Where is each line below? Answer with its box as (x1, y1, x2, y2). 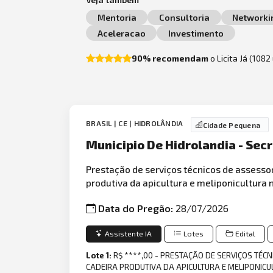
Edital (235, 229, 256, 238)
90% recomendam (132, 52, 209, 63)
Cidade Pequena (202, 120, 261, 129)
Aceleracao (97, 27, 146, 38)
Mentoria (97, 12, 136, 23)
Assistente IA (105, 229, 152, 238)
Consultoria (158, 12, 210, 23)
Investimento (168, 27, 224, 38)
